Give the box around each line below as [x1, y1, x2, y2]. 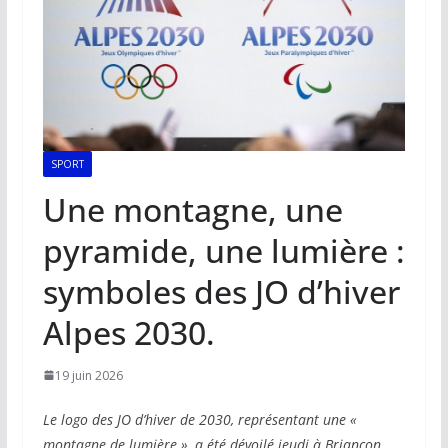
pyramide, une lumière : [42, 228, 405, 272]
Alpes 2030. [42, 310, 215, 354]
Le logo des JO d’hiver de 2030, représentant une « [42, 409, 357, 429]
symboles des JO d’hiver [42, 269, 400, 313]
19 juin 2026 [54, 366, 123, 384]
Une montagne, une [42, 187, 343, 231]
